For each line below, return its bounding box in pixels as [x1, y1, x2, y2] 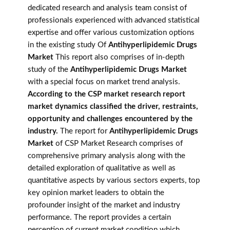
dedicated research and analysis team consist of [28, 4, 187, 12]
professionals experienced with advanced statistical [28, 16, 200, 25]
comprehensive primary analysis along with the [28, 152, 185, 160]
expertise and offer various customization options [28, 29, 195, 37]
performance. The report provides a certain [28, 214, 171, 222]
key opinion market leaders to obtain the [28, 189, 164, 197]
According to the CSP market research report [28, 90, 185, 99]
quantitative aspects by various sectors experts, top [28, 177, 200, 185]
